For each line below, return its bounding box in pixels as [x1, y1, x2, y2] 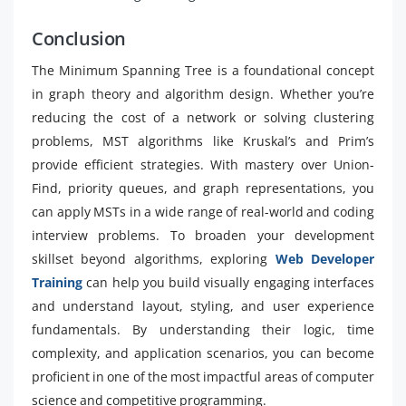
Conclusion [32, 26, 126, 51]
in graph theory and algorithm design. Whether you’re [32, 85, 374, 102]
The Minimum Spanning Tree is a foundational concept [32, 62, 374, 79]
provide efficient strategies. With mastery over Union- [32, 156, 374, 173]
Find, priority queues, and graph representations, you [32, 179, 374, 197]
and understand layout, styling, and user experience [32, 297, 374, 314]
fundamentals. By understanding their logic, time [32, 321, 374, 338]
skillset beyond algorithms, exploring [32, 250, 275, 267]
